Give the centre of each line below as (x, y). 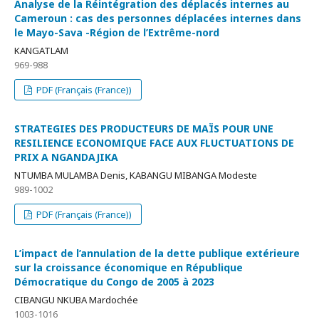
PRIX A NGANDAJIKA (66, 157)
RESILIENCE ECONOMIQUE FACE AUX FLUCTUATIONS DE (154, 143)
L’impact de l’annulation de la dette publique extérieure (157, 253)
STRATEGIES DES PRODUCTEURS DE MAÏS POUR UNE (144, 129)
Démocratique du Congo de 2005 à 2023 (114, 282)
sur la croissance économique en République (129, 267)
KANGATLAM (41, 51)
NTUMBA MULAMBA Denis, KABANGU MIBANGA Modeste (136, 175)
